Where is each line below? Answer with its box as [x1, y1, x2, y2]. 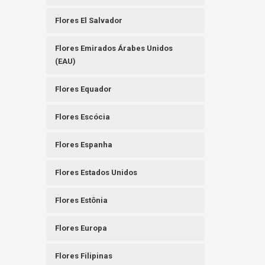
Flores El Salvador [55, 16, 123, 25]
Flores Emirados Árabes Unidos [55, 44, 173, 53]
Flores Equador [55, 85, 112, 94]
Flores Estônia [55, 196, 108, 205]
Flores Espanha [55, 140, 113, 150]
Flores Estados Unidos [55, 168, 138, 177]
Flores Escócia [55, 112, 111, 122]
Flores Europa [55, 224, 108, 233]
